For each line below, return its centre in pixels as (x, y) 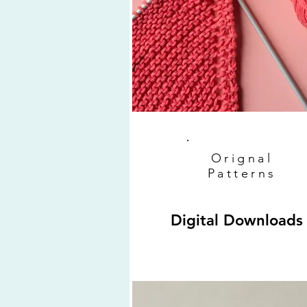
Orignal (242, 159)
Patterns (242, 174)
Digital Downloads (236, 221)
